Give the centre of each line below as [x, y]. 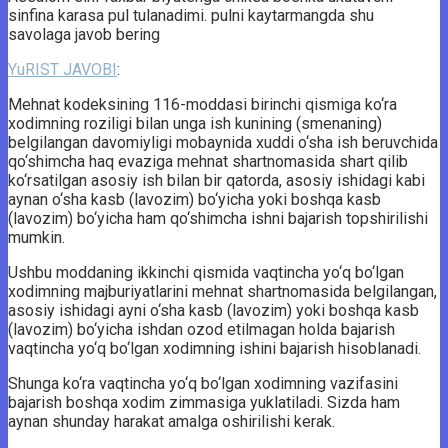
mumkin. [36, 237]
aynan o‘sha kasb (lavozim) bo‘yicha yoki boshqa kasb [194, 199]
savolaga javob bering [84, 34]
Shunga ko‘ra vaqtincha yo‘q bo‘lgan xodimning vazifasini [203, 383]
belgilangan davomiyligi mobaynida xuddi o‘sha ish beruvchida [223, 142]
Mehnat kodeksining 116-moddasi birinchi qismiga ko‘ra [202, 104]
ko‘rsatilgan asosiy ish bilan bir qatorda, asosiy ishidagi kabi [216, 180]
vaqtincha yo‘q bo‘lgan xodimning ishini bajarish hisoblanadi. [214, 348]
